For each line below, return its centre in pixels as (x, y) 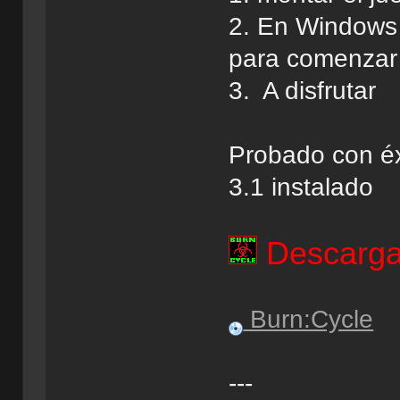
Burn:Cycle (308, 320)
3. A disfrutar (303, 91)
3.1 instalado (301, 187)
